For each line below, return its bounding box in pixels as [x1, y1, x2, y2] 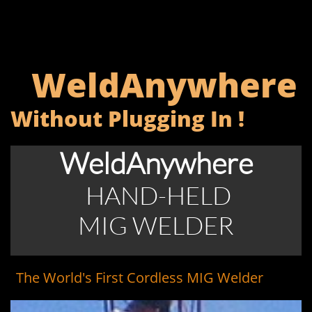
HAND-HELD [81, 180, 231, 210]
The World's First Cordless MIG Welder [16, 268, 263, 287]
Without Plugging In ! [10, 104, 244, 133]
